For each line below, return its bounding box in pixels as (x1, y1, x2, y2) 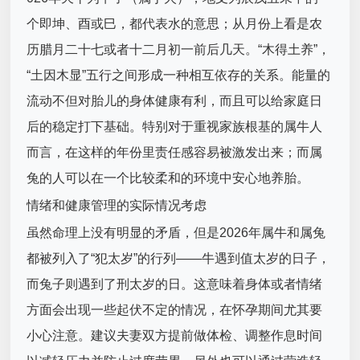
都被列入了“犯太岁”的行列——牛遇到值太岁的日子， (27, 252, 331, 266)
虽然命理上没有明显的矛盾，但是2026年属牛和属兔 (27, 226, 326, 240)
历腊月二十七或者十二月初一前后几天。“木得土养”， (27, 43, 331, 57)
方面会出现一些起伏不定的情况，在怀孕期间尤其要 (27, 303, 323, 317)
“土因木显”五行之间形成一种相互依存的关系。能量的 (27, 68, 331, 83)
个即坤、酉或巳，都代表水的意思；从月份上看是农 (27, 17, 323, 31)
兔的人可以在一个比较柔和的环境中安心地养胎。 (27, 171, 310, 186)
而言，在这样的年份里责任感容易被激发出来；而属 (27, 145, 323, 160)
